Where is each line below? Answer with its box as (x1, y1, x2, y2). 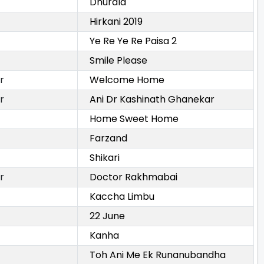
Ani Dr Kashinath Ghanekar (90, 93, 214, 107)
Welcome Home (90, 73, 164, 87)
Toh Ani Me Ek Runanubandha (90, 248, 226, 262)
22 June (90, 209, 125, 223)
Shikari (90, 151, 120, 165)
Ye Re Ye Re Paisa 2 (90, 34, 177, 48)
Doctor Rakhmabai (90, 170, 177, 184)
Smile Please (90, 54, 147, 68)
